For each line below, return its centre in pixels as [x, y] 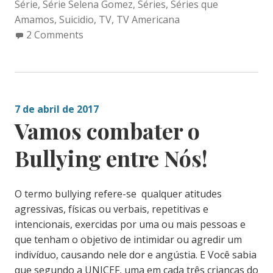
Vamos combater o [107, 130]
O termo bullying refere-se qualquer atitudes [118, 193]
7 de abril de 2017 [56, 109]
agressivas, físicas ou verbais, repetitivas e [111, 209]
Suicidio [76, 19]
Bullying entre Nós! [111, 158]
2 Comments [55, 34]
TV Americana [148, 19]
